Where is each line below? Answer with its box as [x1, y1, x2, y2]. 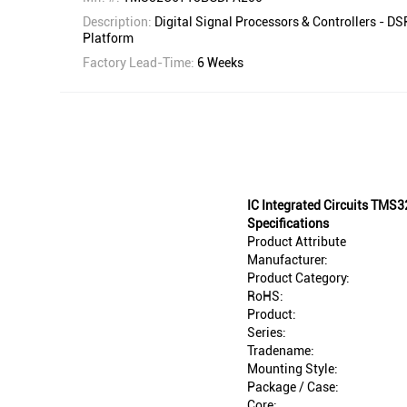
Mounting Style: [247, 362, 338, 377]
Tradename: [247, 343, 314, 359]
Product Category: [247, 271, 350, 286]
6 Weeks [197, 55, 243, 71]
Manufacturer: [247, 253, 328, 268]
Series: [247, 325, 286, 341]
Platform [83, 30, 134, 45]
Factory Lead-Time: [83, 55, 197, 71]
